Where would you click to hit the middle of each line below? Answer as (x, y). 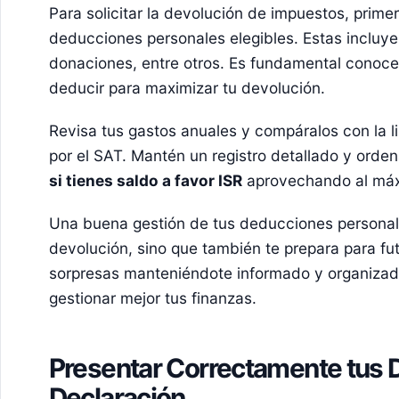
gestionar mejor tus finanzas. (152, 297)
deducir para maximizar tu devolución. (187, 88)
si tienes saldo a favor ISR (145, 180)
